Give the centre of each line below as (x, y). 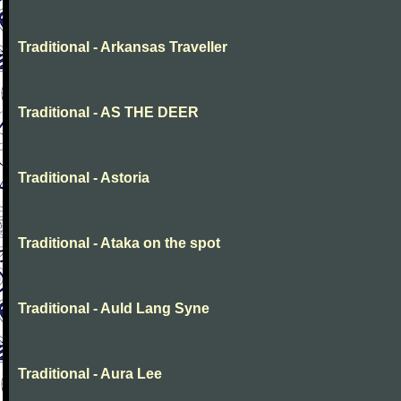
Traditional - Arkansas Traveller (123, 47)
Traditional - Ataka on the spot (119, 243)
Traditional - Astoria (84, 178)
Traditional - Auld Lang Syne (114, 308)
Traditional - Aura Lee (90, 374)
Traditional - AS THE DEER (108, 112)
